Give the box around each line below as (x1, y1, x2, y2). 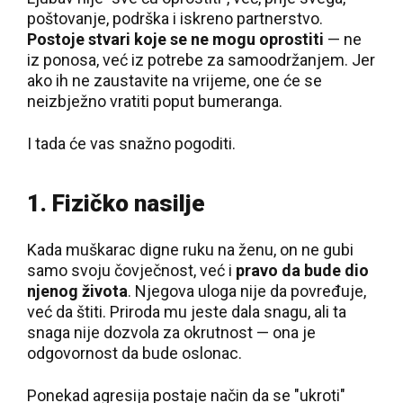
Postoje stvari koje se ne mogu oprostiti (27, 30, 324, 49)
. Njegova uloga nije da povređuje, (128, 282, 366, 300)
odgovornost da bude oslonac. (27, 344, 242, 363)
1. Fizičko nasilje (27, 190, 205, 217)
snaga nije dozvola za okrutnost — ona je (27, 323, 316, 342)
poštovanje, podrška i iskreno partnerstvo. (27, 9, 323, 28)
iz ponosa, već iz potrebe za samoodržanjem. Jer (27, 50, 375, 69)
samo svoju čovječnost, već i (27, 261, 236, 280)
